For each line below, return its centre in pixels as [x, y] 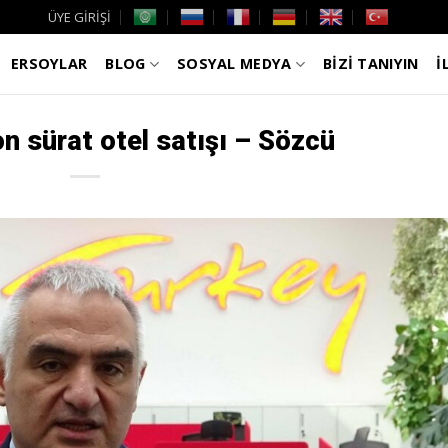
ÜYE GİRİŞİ [79, 17]
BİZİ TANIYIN [370, 63]
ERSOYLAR [49, 63]
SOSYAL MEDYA [234, 63]
